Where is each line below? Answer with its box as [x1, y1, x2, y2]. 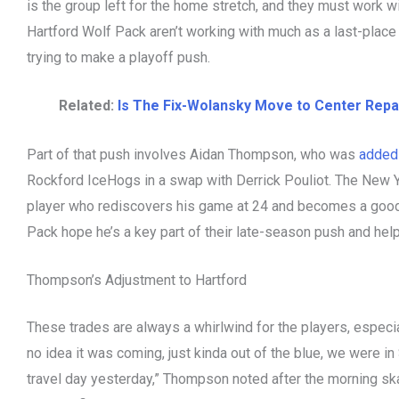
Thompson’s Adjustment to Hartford [27, 272, 250, 289]
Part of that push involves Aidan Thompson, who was [27, 145, 359, 163]
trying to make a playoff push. [27, 48, 210, 66]
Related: [59, 97, 118, 115]
